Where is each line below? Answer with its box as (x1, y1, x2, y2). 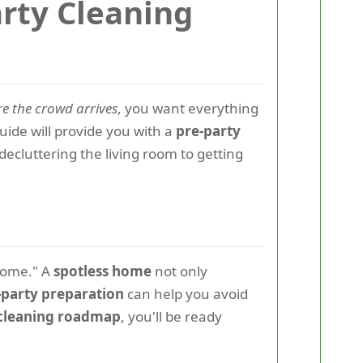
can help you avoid (124, 284, 248, 303)
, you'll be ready (121, 307, 222, 326)
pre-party (176, 122, 241, 140)
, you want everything (117, 99, 258, 117)
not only (152, 262, 207, 280)
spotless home (53, 262, 152, 280)
